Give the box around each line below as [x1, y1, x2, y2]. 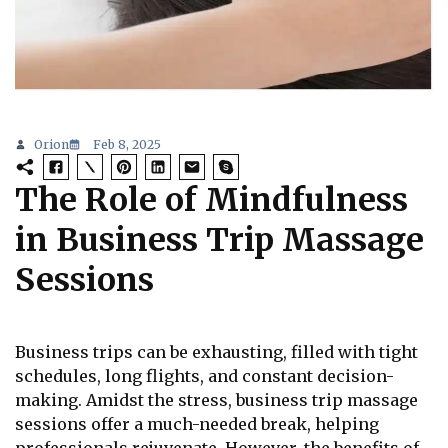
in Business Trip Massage [15, 220, 424, 261]
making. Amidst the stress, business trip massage [15, 390, 418, 411]
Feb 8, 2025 [93, 137, 161, 153]
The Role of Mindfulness [15, 180, 408, 221]
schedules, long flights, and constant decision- [15, 366, 394, 387]
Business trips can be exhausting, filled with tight [15, 342, 418, 363]
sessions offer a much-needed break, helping [15, 414, 379, 435]
